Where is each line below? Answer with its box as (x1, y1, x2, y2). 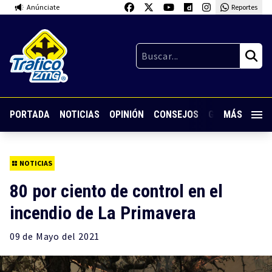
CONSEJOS (154, 109, 199, 121)
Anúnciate (27, 2, 59, 12)
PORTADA (10, 109, 50, 121)
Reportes (231, 2, 257, 12)
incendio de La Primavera (10, 202, 196, 223)
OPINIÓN (109, 109, 144, 121)
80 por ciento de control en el (10, 180, 223, 202)
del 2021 (59, 230, 100, 242)
